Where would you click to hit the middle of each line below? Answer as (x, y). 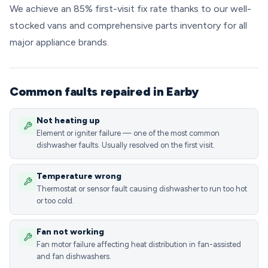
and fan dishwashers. (74, 256)
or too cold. (55, 201)
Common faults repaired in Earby (104, 92)
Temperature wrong (79, 176)
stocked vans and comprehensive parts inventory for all (128, 25)
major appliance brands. (59, 42)
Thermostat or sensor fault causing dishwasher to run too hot (142, 189)
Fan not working (70, 232)
